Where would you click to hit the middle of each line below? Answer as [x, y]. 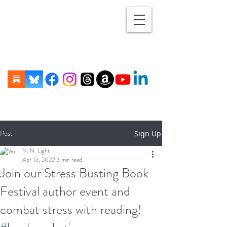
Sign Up [148, 133]
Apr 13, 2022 [39, 160]
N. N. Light [36, 150]
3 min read [69, 160]
